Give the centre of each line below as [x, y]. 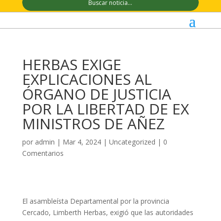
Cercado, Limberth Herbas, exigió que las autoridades [108, 213]
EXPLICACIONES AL [87, 79]
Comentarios [43, 153]
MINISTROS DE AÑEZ [93, 124]
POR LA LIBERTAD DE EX [105, 109]
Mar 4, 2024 [82, 142]
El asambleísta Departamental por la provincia [95, 201]
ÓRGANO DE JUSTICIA [96, 94]
